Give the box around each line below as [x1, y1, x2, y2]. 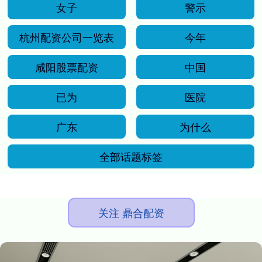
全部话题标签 [99, 148, 163, 164]
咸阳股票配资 [35, 58, 99, 74]
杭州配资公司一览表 [19, 29, 115, 44]
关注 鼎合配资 [98, 204, 164, 220]
